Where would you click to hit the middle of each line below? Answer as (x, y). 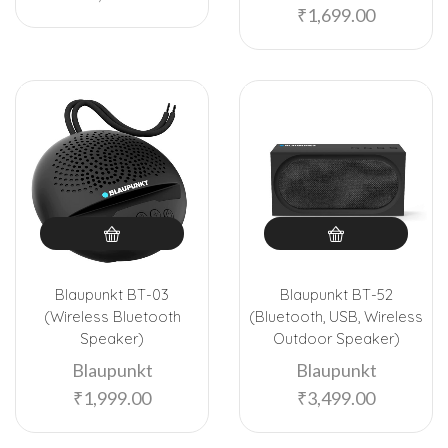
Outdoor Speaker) (336, 339)
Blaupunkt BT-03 (112, 295)
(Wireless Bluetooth (112, 317)
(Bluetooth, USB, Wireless (336, 317)
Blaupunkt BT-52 (336, 295)
